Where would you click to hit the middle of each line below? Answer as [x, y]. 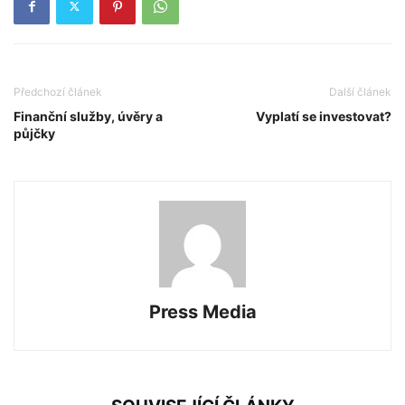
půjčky [34, 133]
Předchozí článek [58, 91]
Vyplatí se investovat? [324, 116]
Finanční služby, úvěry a [88, 116]
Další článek [360, 91]
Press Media [202, 311]
